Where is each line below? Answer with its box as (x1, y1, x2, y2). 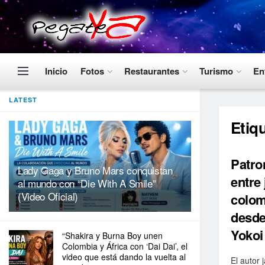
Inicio (45, 64, 67, 77)
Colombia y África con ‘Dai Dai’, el (62, 240, 188, 252)
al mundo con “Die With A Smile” (18, 176, 156, 190)
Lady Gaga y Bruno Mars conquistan (18, 163, 173, 177)
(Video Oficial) (18, 189, 78, 203)
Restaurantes (124, 64, 179, 77)
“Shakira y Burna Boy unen (62, 230, 163, 241)
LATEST (9, 95, 37, 104)
